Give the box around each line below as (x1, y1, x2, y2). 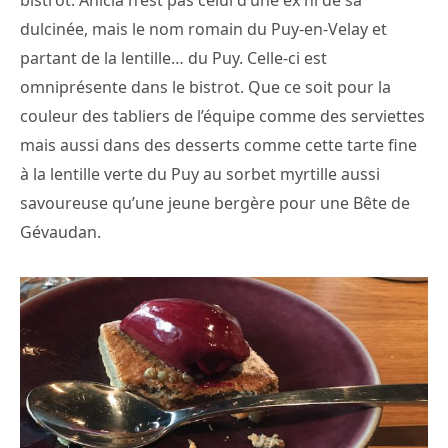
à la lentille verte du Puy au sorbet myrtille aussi (20, 163, 380, 186)
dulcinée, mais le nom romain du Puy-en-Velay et (20, 18, 387, 41)
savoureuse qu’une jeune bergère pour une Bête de (20, 192, 410, 215)
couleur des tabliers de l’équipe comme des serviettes (20, 105, 425, 128)
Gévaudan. (20, 221, 101, 244)
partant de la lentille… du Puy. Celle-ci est (20, 47, 327, 70)
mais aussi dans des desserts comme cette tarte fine (20, 134, 417, 157)
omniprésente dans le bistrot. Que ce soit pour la (20, 76, 391, 99)
